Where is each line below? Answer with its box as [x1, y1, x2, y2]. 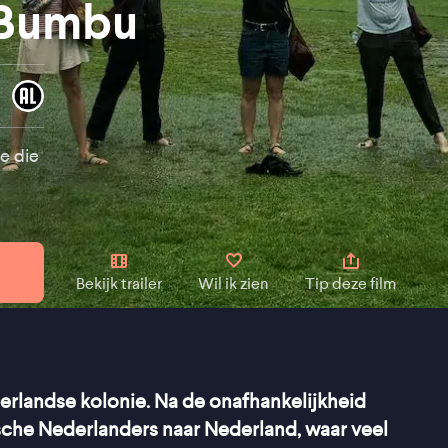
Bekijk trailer [76, 274, 162, 294]
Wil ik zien [198, 274, 269, 294]
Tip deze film [305, 274, 396, 294]
